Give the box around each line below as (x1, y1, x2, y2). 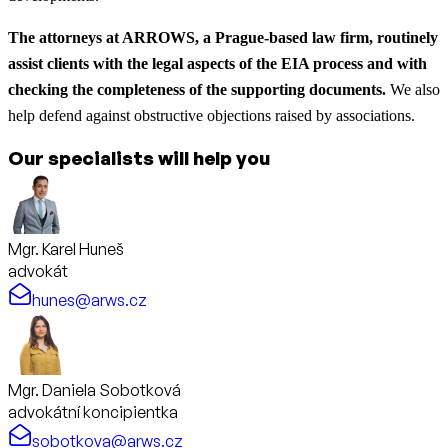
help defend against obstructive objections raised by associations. (8, 107, 415, 125)
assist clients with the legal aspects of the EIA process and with (8, 55, 427, 73)
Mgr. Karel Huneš (8, 239, 124, 260)
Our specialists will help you (8, 146, 270, 170)
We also (386, 81, 440, 99)
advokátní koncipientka (8, 402, 178, 423)
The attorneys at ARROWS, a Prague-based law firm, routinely (8, 29, 438, 47)
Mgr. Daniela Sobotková (8, 380, 181, 401)
